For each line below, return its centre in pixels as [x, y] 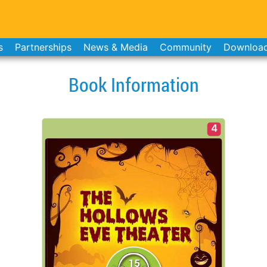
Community [185, 47]
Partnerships [43, 47]
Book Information [133, 84]
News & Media [115, 47]
